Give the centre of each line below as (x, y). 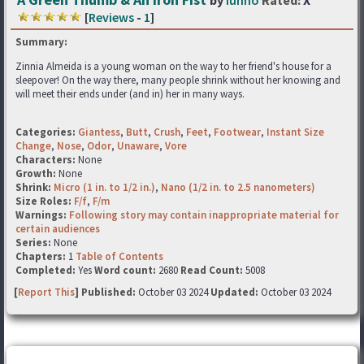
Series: (33, 243)
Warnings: (42, 215)
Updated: (234, 292)
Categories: (45, 132)
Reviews (111, 17)
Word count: (125, 270)
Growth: (37, 173)
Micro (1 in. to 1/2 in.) (104, 187)
